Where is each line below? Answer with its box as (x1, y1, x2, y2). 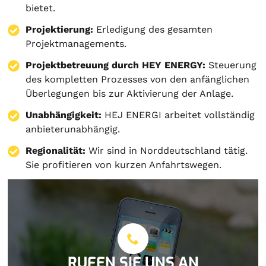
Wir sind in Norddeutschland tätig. (85, 144, 248, 156)
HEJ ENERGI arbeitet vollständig (102, 109, 255, 121)
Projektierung (26, 23, 91, 35)
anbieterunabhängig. (26, 123, 121, 135)
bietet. (26, 2, 56, 14)
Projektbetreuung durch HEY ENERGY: (26, 59, 206, 71)
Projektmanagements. (26, 37, 127, 49)
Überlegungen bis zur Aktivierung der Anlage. (26, 87, 234, 99)
